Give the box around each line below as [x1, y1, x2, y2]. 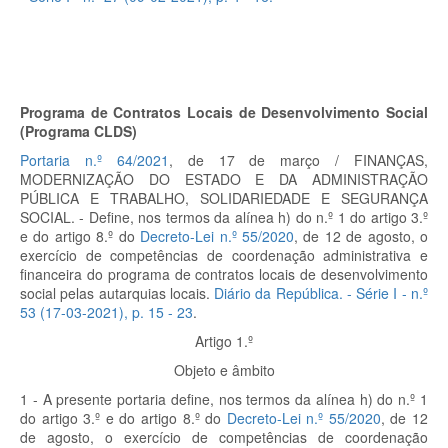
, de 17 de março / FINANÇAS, [168, 150, 428, 170]
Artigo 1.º [195, 331, 253, 351]
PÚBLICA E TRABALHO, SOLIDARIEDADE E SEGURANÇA [20, 188, 428, 208]
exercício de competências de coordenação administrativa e [20, 245, 428, 265]
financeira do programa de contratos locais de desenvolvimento [20, 264, 428, 284]
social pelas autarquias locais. [20, 283, 215, 303]
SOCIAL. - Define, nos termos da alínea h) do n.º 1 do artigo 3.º [20, 207, 428, 227]
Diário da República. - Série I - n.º [214, 283, 429, 303]
